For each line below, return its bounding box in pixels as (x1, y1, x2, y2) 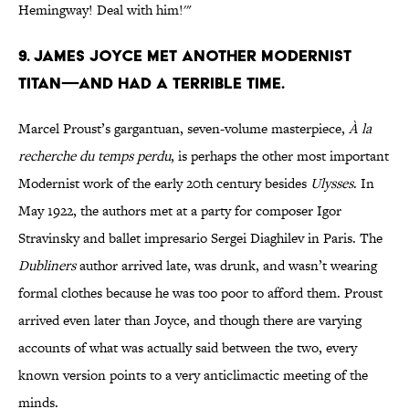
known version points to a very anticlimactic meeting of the (18, 365, 368, 385)
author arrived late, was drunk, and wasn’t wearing (76, 256, 377, 276)
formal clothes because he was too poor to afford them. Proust (18, 283, 383, 303)
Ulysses (310, 173, 353, 194)
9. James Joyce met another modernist (18, 46, 351, 66)
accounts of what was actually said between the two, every (18, 338, 357, 358)
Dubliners (18, 256, 76, 276)
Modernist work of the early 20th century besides (18, 173, 310, 194)
